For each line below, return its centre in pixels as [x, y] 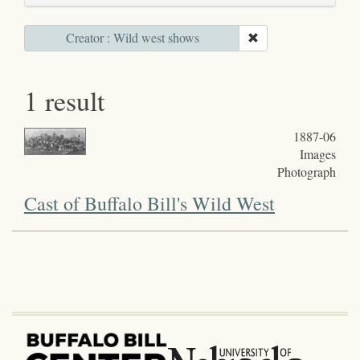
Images [317, 153]
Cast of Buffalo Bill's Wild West [149, 203]
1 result [64, 100]
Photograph [306, 171]
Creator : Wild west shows [132, 37]
